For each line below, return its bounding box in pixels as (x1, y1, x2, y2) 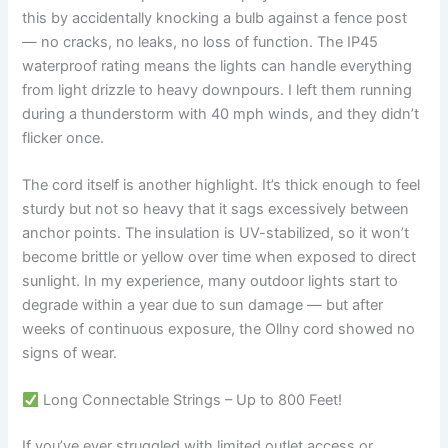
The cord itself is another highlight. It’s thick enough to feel (22, 175, 421, 194)
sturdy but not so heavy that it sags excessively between (22, 199, 410, 218)
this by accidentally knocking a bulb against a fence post (22, 8, 408, 27)
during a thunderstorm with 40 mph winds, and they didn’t (22, 104, 420, 123)
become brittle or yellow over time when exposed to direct (22, 247, 417, 266)
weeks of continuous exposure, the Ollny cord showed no (22, 319, 416, 338)
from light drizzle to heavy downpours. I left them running (22, 80, 413, 99)
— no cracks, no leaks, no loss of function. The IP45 (22, 32, 379, 51)
